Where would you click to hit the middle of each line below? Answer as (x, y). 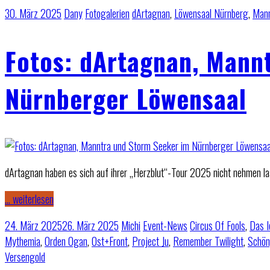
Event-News (165, 225)
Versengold (25, 256)
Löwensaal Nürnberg (211, 14)
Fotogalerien (107, 14)
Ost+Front (110, 241)
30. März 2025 (33, 14)
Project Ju (150, 241)
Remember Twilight (208, 241)
